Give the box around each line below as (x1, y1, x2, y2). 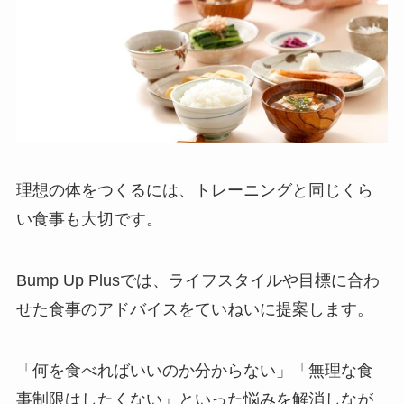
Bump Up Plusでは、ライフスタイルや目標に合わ (15, 271, 380, 289)
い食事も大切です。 (15, 210, 162, 229)
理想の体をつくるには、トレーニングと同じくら (15, 181, 373, 200)
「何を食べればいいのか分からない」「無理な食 (15, 361, 373, 380)
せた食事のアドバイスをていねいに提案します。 (15, 300, 373, 318)
